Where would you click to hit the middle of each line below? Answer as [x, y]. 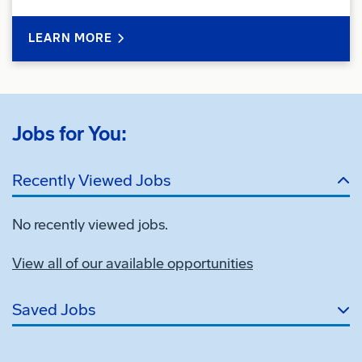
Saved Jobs [54, 310]
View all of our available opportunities [133, 263]
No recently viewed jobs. [90, 224]
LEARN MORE [70, 38]
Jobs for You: [69, 133]
